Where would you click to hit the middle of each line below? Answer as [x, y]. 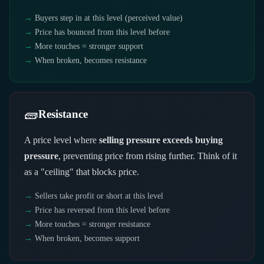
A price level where [62, 140]
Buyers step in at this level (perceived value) [109, 18]
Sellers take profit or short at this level [99, 196]
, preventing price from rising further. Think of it [148, 156]
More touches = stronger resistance [93, 224]
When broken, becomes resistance [91, 60]
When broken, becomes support [87, 238]
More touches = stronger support [89, 46]
